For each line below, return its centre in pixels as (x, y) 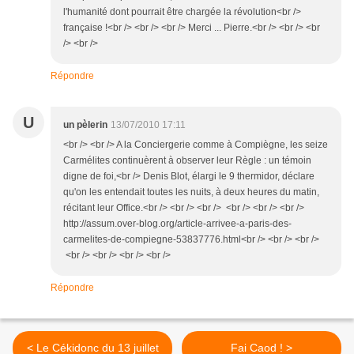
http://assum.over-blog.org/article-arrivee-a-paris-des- (177, 224)
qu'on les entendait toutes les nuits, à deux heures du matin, (191, 192)
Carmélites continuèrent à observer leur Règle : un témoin (187, 161)
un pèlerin (85, 125)
